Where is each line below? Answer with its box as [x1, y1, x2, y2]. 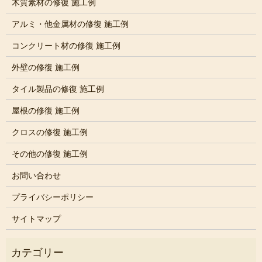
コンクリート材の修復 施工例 [11, 40, 120, 51]
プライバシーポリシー [11, 192, 94, 202]
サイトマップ [11, 213, 61, 224]
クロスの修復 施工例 [11, 127, 88, 137]
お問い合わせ [11, 170, 61, 181]
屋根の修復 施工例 [11, 105, 80, 116]
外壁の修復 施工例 [11, 62, 80, 73]
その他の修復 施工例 [11, 149, 88, 159]
